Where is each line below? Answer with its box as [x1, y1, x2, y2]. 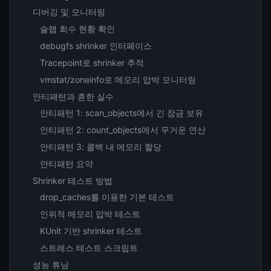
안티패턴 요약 [39, 158, 93, 169]
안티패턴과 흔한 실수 [33, 91, 114, 102]
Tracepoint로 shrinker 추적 [39, 57, 144, 68]
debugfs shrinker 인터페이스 [39, 41, 152, 51]
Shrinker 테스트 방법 [33, 175, 113, 186]
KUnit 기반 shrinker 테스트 [39, 226, 142, 237]
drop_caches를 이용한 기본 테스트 [39, 192, 174, 203]
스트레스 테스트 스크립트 [39, 242, 138, 253]
